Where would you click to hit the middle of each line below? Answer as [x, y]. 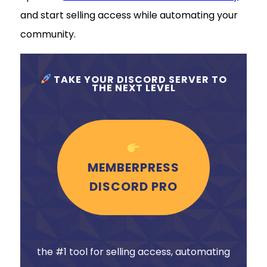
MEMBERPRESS [133, 167]
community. [48, 35]
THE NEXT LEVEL [133, 88]
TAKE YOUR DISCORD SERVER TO [139, 79]
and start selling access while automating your [129, 15]
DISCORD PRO [133, 186]
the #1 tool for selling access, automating [133, 252]
